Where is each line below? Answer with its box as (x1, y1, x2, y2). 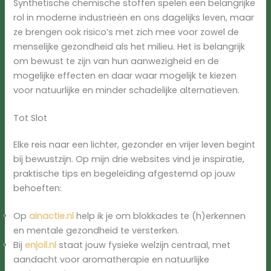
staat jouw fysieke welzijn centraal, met (56, 238, 231, 251)
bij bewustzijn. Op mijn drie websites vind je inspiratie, (13, 152, 245, 165)
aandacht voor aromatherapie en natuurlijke (13, 253, 210, 266)
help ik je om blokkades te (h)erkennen (74, 209, 246, 222)
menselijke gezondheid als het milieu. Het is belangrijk (13, 41, 246, 53)
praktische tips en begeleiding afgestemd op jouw (13, 167, 236, 180)
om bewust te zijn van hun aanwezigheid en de (13, 55, 220, 68)
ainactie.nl (29, 209, 74, 222)
